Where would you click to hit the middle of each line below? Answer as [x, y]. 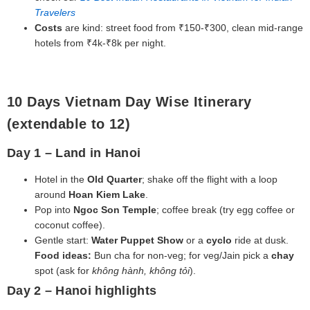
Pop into [54, 209]
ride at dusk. [260, 240]
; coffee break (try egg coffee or [226, 209]
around [52, 194]
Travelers [55, 12]
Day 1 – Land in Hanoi [74, 153]
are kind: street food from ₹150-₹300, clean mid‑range [183, 27]
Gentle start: [63, 240]
